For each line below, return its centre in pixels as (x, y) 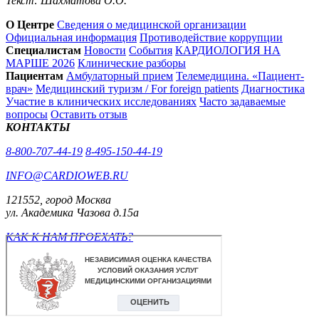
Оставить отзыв (89, 114)
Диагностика (273, 88)
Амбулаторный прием (120, 75)
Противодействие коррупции (211, 37)
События (151, 50)
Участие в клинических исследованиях (101, 101)
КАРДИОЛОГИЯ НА (228, 50)
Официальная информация (71, 37)
